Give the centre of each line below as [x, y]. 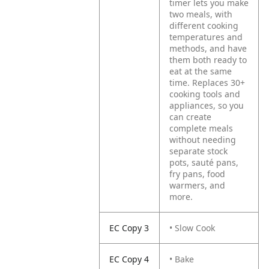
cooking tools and [205, 94]
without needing [203, 140]
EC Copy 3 [129, 228]
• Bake [182, 259]
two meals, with [201, 14]
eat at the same [201, 71]
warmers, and [198, 185]
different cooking [204, 26]
